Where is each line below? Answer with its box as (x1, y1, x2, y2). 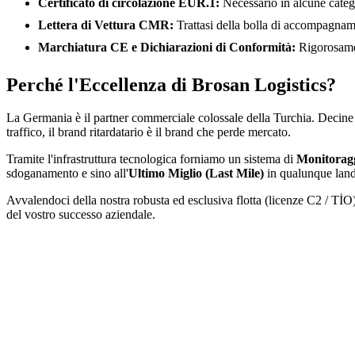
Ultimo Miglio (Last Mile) (128, 166, 264, 181)
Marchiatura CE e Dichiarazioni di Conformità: (38, 40, 296, 54)
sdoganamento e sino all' (6, 166, 128, 181)
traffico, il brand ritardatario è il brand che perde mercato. (6, 125, 291, 139)
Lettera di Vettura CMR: (38, 17, 174, 32)
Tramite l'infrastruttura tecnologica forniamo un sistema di (6, 152, 296, 166)
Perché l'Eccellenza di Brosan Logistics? (6, 74, 336, 95)
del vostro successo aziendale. (6, 208, 155, 222)
